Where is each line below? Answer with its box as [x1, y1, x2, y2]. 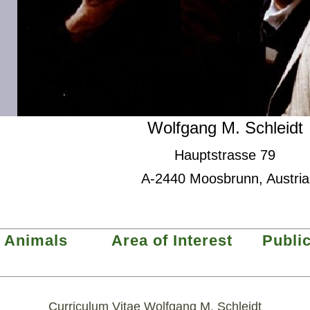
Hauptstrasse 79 [174, 147, 275, 163]
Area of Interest [111, 232, 237, 249]
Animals [4, 232, 68, 249]
